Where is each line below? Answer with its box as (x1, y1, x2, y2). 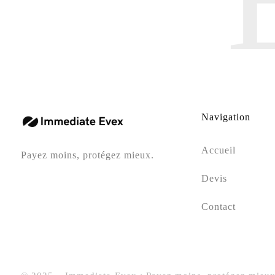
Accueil (201, 145, 236, 156)
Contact (201, 201, 236, 212)
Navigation (201, 112, 251, 123)
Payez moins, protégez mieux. (20, 149, 154, 160)
